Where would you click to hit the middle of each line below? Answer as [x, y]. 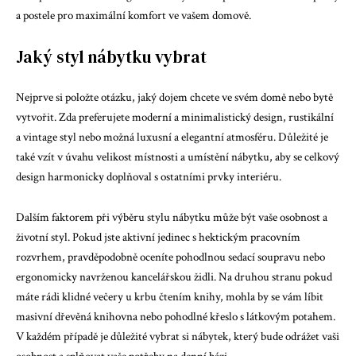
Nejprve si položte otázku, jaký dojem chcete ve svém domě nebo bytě [174, 97]
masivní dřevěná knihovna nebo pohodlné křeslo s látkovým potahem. [176, 316]
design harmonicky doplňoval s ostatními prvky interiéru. [149, 177]
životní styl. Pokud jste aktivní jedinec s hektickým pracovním [158, 237]
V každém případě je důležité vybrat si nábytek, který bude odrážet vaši [178, 336]
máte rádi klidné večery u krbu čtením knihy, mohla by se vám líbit [170, 296]
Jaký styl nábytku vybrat [111, 56]
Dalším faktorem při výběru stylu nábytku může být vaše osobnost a [172, 217]
